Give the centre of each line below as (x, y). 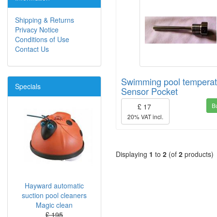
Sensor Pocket (149, 91)
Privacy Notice (37, 30)
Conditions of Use (42, 39)
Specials (28, 86)
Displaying (132, 154)
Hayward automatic (54, 186)
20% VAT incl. (145, 116)
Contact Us (32, 49)
